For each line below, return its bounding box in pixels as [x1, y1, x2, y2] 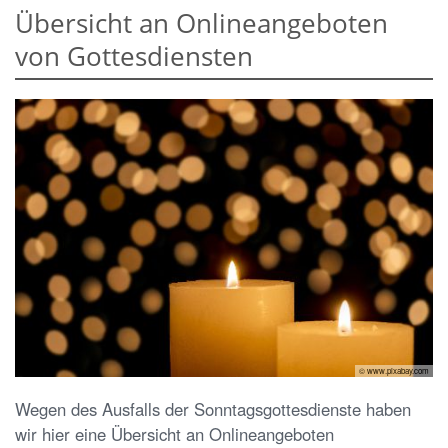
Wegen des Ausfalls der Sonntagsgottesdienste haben [15, 397, 411, 422]
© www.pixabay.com [359, 365, 429, 377]
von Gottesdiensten [15, 37, 253, 74]
